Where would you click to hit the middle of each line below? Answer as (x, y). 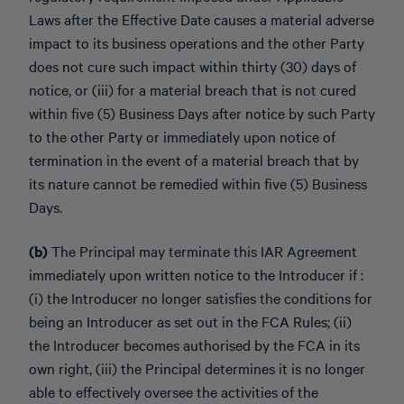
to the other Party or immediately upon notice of (182, 136)
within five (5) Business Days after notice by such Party (202, 113)
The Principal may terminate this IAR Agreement (204, 250)
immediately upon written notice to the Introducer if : (196, 274)
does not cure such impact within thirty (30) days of (193, 66)
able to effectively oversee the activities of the (174, 391)
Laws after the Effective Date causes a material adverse (202, 19)
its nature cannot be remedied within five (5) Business (198, 183)
